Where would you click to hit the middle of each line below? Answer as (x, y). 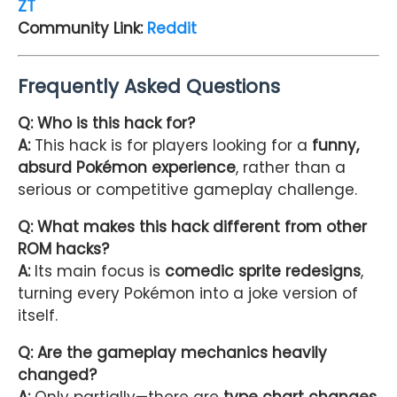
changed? (57, 375)
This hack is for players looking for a (171, 146)
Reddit (172, 29)
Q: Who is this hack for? (106, 124)
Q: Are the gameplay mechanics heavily (172, 353)
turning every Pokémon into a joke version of (188, 294)
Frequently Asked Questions (149, 87)
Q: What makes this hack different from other (192, 227)
